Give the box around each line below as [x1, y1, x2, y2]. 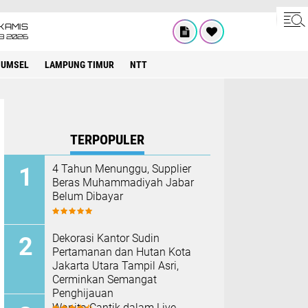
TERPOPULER [70, 131, 144, 148]
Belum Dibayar [52, 190, 123, 203]
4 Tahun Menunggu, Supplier [52, 162, 191, 175]
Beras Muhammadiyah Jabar [52, 176, 194, 189]
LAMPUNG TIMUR [45, 59, 114, 70]
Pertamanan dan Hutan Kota [52, 245, 191, 258]
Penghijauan [52, 287, 113, 300]
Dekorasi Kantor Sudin [52, 232, 159, 245]
